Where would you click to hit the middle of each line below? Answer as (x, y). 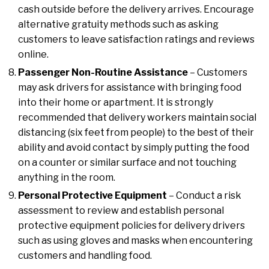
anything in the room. (67, 178)
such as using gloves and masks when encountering (135, 241)
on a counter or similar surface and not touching (127, 163)
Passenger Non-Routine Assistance (103, 73)
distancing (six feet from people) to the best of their (136, 133)
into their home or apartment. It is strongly (116, 103)
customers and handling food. (85, 256)
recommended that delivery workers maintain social (137, 118)
